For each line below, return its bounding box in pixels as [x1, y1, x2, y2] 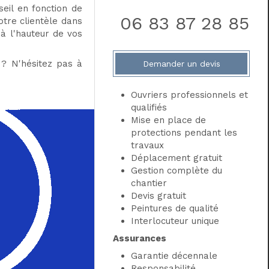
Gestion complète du [131, 165, 223, 176]
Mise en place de [131, 115, 207, 125]
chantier [131, 178, 168, 189]
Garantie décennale [131, 250, 218, 261]
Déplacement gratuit [131, 153, 223, 163]
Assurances [113, 233, 167, 244]
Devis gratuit [131, 190, 187, 201]
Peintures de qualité [131, 203, 219, 214]
